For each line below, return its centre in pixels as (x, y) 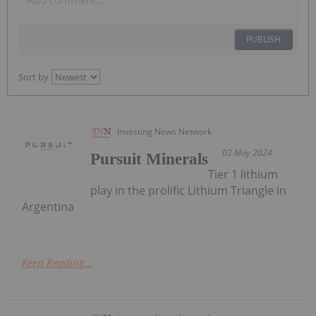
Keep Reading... (57, 262)
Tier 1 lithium (243, 174)
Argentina (48, 206)
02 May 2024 (248, 152)
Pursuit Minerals (150, 159)
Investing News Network (165, 131)
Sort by (34, 77)
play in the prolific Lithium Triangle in (189, 190)
